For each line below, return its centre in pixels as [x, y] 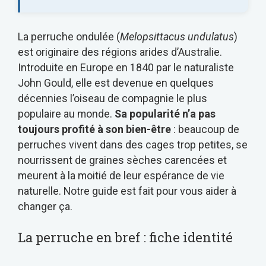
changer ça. [45, 206]
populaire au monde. [66, 113]
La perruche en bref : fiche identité [125, 237]
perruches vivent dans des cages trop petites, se [133, 144]
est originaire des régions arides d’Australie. [120, 52]
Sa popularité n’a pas [165, 113]
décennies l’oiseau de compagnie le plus [113, 98]
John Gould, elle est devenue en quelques [116, 83]
